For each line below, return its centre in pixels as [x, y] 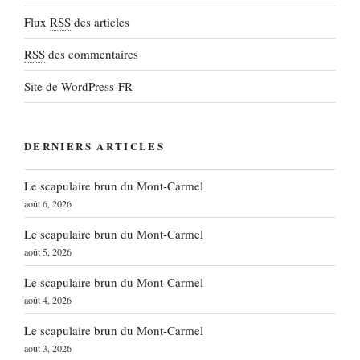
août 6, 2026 [48, 203]
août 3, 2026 [48, 348]
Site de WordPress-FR [78, 86]
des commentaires [92, 54]
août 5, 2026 [48, 251]
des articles [100, 22]
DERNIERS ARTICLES [95, 145]
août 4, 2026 [48, 299]
